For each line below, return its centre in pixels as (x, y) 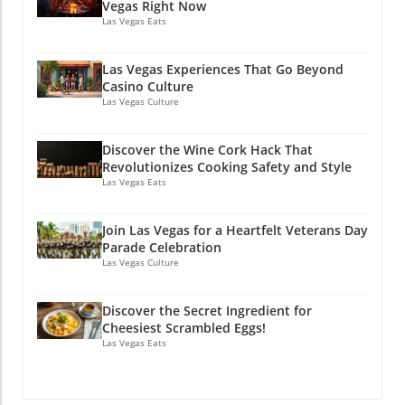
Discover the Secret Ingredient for (207, 311)
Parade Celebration (162, 248)
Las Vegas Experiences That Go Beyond (223, 70)
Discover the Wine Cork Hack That (207, 150)
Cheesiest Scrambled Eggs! (184, 328)
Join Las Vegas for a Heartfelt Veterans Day (235, 231)
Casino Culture (148, 87)
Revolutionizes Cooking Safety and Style (227, 167)
